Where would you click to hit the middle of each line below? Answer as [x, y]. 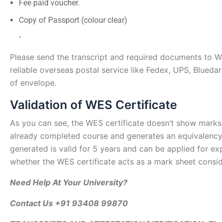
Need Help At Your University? [69, 183]
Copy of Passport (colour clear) [73, 20]
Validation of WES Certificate [93, 105]
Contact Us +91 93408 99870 [69, 203]
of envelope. [33, 83]
